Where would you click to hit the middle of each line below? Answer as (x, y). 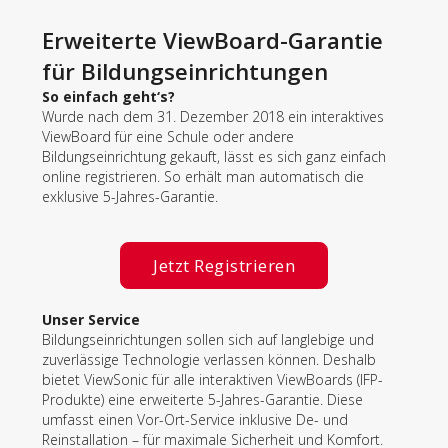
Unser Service (91, 320)
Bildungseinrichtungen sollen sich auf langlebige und (208, 340)
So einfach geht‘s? (108, 97)
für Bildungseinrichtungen (185, 72)
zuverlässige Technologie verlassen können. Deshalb (209, 360)
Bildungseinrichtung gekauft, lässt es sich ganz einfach (214, 157)
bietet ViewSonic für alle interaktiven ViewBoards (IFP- (212, 380)
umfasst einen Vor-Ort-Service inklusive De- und (195, 420)
